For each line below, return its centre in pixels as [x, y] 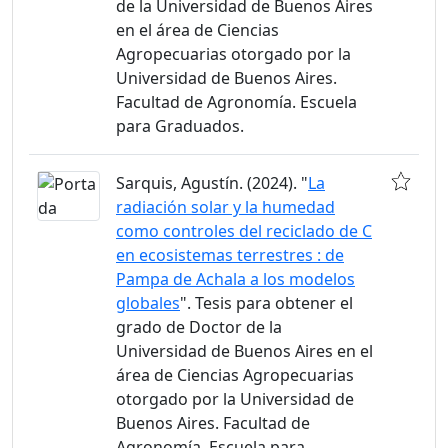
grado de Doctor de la [199, 327]
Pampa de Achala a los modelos [235, 279]
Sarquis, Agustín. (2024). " [212, 183]
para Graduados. [180, 126]
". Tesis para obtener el [266, 303]
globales [148, 303]
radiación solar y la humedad [225, 207]
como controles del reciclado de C [244, 231]
